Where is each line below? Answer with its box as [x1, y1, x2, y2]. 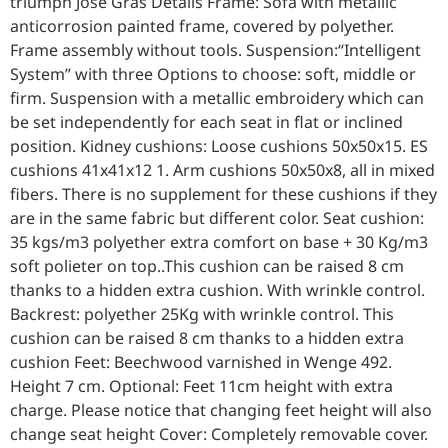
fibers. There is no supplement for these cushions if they [10, 183, 437, 206]
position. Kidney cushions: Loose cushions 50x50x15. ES [10, 135, 428, 158]
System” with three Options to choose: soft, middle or [10, 63, 416, 86]
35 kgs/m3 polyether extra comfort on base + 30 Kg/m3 [10, 231, 428, 254]
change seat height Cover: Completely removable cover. [10, 423, 428, 446]
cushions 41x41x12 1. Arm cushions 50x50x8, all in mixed [10, 159, 435, 182]
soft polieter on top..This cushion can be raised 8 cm [10, 255, 404, 278]
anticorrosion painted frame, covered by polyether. [10, 15, 394, 38]
